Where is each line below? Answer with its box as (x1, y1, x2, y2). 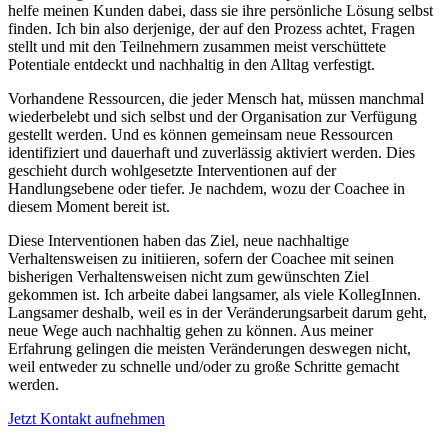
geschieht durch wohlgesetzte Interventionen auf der (8, 162, 336, 180)
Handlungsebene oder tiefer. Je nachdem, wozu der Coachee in (8, 180, 405, 198)
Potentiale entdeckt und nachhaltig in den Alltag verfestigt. (8, 56, 375, 74)
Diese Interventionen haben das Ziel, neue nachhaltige (8, 232, 349, 250)
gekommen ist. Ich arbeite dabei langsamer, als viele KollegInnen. (8, 286, 421, 304)
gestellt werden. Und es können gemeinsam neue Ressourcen (8, 126, 393, 144)
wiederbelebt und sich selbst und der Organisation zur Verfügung (8, 108, 417, 126)
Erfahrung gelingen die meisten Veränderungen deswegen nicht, (8, 340, 411, 358)
